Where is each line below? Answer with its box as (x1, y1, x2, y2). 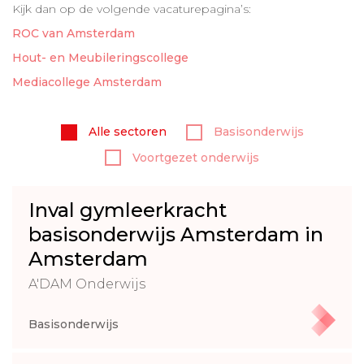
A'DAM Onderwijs (28, 275, 145, 292)
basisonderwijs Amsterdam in (28, 222, 323, 246)
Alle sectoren (84, 124, 167, 140)
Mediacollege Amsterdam (12, 75, 162, 89)
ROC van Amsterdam (12, 26, 135, 41)
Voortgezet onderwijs (129, 149, 259, 165)
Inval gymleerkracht (28, 197, 227, 222)
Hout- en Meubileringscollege (12, 50, 188, 65)
